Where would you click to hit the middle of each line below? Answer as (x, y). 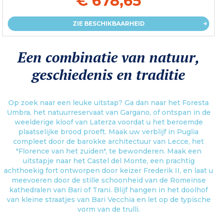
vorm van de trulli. (108, 209)
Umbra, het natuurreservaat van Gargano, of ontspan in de (108, 112)
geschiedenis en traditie (108, 74)
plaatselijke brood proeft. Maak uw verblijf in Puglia (108, 132)
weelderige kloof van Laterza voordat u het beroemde (108, 122)
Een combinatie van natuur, (108, 57)
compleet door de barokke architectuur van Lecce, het (108, 141)
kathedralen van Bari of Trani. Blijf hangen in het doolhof (108, 190)
